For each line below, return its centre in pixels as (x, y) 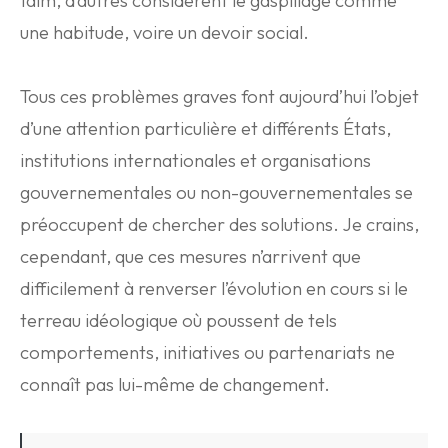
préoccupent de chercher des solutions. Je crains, (219, 224)
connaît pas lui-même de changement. (175, 384)
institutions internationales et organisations (195, 160)
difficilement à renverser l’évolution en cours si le (214, 288)
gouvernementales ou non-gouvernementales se (216, 192)
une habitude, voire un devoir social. (164, 32)
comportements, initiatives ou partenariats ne (207, 352)
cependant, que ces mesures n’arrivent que (190, 256)
